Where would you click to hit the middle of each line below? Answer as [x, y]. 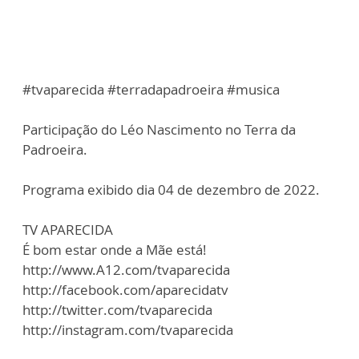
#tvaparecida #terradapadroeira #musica [151, 90]
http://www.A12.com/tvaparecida [126, 270]
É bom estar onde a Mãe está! [115, 250]
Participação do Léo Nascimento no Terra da [159, 130]
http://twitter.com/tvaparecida [117, 310]
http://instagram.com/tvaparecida [128, 330]
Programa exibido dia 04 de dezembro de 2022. [171, 190]
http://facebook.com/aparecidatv [125, 290]
